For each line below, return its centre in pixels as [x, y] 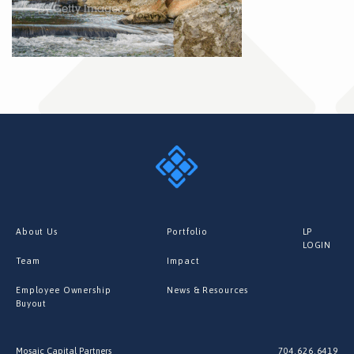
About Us [37, 231]
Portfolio [188, 231]
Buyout [32, 303]
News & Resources [208, 290]
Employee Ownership [64, 290]
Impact [183, 260]
